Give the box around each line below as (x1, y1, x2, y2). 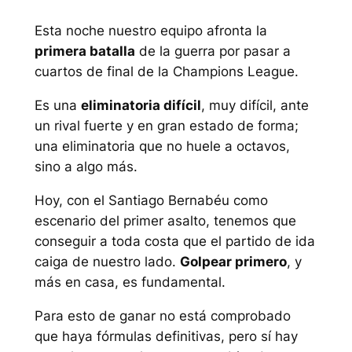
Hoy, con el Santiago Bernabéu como (34, 192, 268, 208)
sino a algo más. (34, 159, 137, 175)
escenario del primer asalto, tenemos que (34, 212, 296, 229)
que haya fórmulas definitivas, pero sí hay (34, 328, 298, 344)
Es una (34, 97, 81, 114)
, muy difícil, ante (200, 97, 309, 114)
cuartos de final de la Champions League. (34, 64, 299, 80)
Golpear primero (179, 253, 287, 269)
